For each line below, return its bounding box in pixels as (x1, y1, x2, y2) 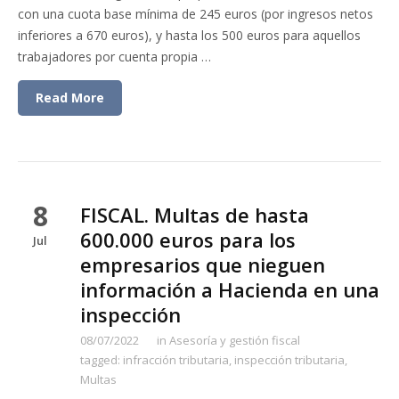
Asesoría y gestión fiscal (169, 332, 300, 348)
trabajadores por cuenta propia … (18, 48, 211, 65)
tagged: (80, 352, 123, 368)
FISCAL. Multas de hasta (80, 201, 309, 228)
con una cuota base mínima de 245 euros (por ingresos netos (18, 5, 373, 22)
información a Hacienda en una (80, 276, 379, 303)
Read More (36, 89, 104, 106)
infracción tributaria (123, 352, 229, 368)
